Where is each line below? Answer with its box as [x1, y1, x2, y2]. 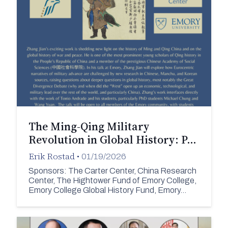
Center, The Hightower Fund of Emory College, [28, 176, 196, 185]
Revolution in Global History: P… [28, 132, 196, 148]
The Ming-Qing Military [28, 119, 150, 134]
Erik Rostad [28, 150, 75, 163]
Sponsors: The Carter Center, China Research [28, 166, 196, 175]
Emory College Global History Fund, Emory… [28, 185, 186, 194]
